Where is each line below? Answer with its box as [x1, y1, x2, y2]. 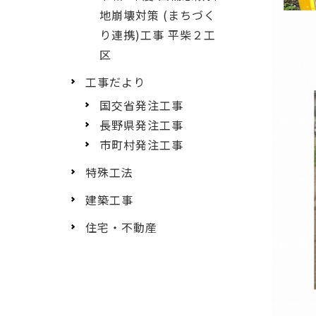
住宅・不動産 [85, 219, 157, 236]
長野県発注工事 [99, 116, 183, 133]
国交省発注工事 [99, 96, 183, 114]
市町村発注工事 [99, 135, 183, 153]
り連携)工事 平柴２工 [99, 25, 216, 43]
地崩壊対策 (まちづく [99, 6, 216, 23]
